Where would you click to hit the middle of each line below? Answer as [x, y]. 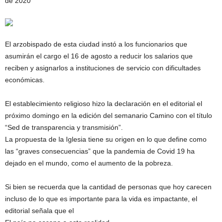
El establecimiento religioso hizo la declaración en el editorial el [104, 104]
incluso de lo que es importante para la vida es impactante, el [101, 199]
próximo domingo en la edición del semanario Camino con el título [109, 115]
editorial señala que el [39, 211]
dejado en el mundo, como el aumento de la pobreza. [89, 163]
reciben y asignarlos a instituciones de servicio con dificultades [103, 68]
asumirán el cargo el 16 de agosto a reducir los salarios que [99, 56]
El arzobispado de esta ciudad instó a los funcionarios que [96, 44]
